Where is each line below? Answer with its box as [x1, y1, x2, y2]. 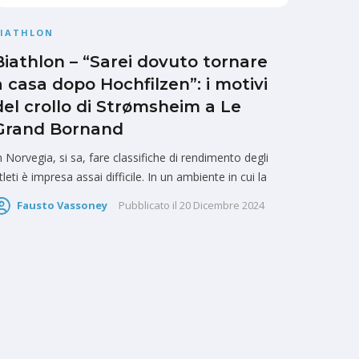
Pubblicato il [119, 198, 177, 213]
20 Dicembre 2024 [179, 198, 264, 213]
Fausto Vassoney [17, 198, 107, 213]
